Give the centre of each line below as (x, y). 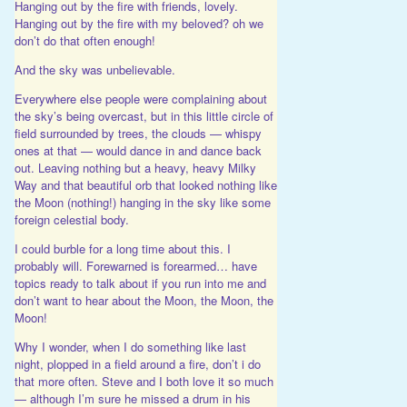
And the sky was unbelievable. (94, 69)
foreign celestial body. (71, 219)
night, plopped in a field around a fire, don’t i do (137, 363)
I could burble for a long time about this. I (122, 248)
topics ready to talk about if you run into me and (140, 283)
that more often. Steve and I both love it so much (144, 381)
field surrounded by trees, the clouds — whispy (138, 133)
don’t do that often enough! (84, 40)
